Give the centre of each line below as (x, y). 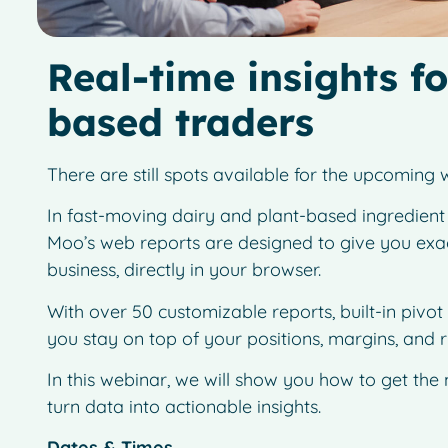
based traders (180, 121)
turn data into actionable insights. (183, 406)
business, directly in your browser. (183, 270)
